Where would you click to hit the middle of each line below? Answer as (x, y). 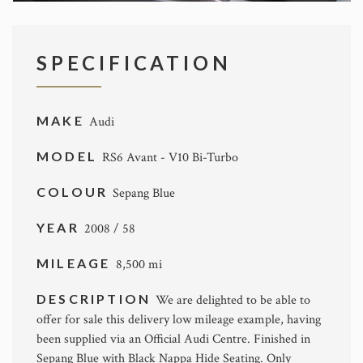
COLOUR (75, 191)
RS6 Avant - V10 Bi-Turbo (171, 157)
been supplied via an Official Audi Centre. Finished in (173, 339)
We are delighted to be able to (233, 300)
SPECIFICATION (134, 62)
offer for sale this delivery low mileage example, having (179, 319)
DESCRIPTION (96, 298)
